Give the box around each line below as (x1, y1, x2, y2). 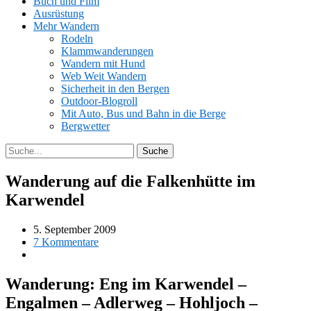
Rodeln (61, 33, 93, 44)
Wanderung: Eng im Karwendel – (6, 274, 246, 293)
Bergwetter (61, 120, 110, 132)
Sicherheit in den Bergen (61, 83, 169, 94)
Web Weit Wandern (61, 70, 146, 82)
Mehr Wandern (33, 20, 99, 32)
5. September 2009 (33, 223, 116, 235)
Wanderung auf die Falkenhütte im (6, 171, 255, 190)
